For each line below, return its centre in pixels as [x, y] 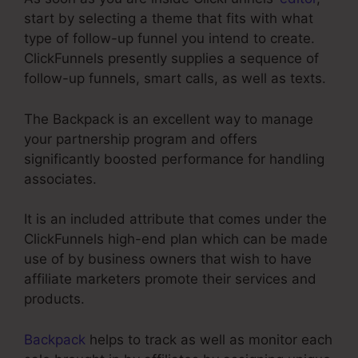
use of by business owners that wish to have [168, 259]
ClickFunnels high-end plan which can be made [176, 239]
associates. [60, 179]
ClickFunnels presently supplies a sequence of [171, 59]
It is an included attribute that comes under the [175, 219]
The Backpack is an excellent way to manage [169, 119]
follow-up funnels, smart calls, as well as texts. [175, 79]
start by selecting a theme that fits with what [169, 19]
